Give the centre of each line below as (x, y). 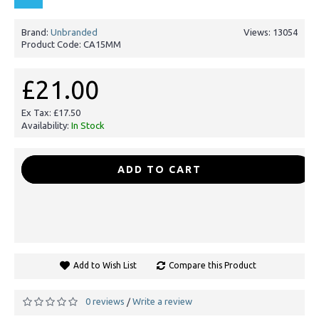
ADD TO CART (159, 169)
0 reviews (105, 301)
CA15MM (102, 44)
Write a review (162, 301)
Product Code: (52, 44)
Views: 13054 (271, 32)
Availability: (46, 125)
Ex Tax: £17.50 (51, 113)
